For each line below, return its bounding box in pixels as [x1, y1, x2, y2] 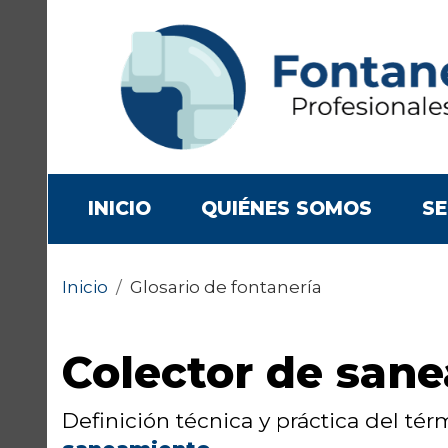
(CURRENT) [150, 196, 262, 220]
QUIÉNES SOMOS [201, 197, 372, 221]
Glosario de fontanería [130, 277, 322, 298]
